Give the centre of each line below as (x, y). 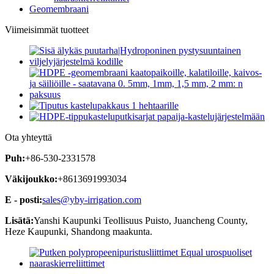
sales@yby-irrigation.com (92, 199)
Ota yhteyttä (28, 137)
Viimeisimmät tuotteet (47, 29)
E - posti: (24, 199)
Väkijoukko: (31, 179)
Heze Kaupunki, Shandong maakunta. (79, 231)
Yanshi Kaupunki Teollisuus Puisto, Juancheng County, (141, 220)
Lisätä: (19, 220)
